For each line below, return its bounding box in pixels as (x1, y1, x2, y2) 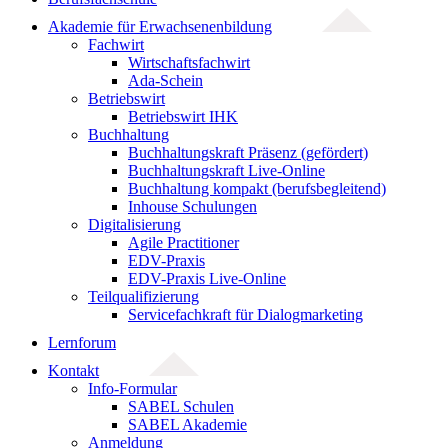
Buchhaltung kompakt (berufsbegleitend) (128, 180, 386, 197)
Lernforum (48, 334, 116, 351)
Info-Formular (88, 380, 177, 397)
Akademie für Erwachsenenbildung (48, 18, 272, 35)
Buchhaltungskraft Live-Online (128, 162, 325, 179)
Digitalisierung (88, 216, 181, 233)
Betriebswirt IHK (128, 108, 238, 125)
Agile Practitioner (128, 234, 239, 251)
